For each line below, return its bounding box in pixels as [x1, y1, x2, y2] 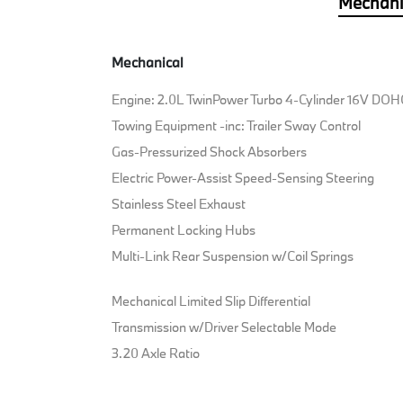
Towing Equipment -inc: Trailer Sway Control [112, 117, 362, 135]
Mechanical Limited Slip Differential [112, 292, 311, 310]
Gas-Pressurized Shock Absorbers [112, 143, 308, 161]
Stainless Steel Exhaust [112, 195, 246, 213]
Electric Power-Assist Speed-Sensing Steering [112, 169, 375, 187]
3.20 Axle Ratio [112, 345, 201, 363]
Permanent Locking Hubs [112, 221, 256, 239]
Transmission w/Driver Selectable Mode [112, 318, 337, 336]
